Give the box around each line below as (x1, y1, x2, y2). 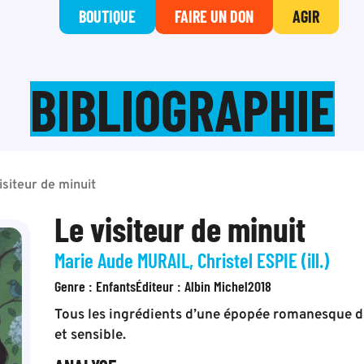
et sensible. (54, 327, 127, 344)
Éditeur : (136, 277, 185, 295)
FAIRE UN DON (175, 6, 253, 26)
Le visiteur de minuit (54, 208, 306, 249)
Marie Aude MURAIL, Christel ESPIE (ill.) (54, 248, 330, 272)
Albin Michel (184, 277, 249, 295)
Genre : (54, 277, 97, 295)
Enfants (96, 277, 136, 295)
